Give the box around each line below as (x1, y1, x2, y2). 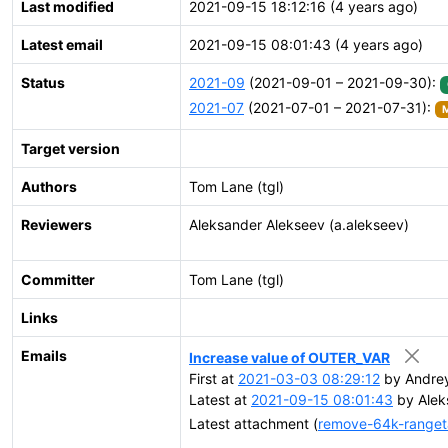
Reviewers (21, 216, 92, 233)
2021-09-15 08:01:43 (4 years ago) (189, 36, 423, 53)
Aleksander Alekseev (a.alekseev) (189, 216, 409, 233)
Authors (21, 178, 77, 195)
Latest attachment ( (189, 414, 318, 432)
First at (189, 369, 238, 387)
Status (21, 74, 65, 91)
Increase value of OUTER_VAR (189, 348, 390, 366)
